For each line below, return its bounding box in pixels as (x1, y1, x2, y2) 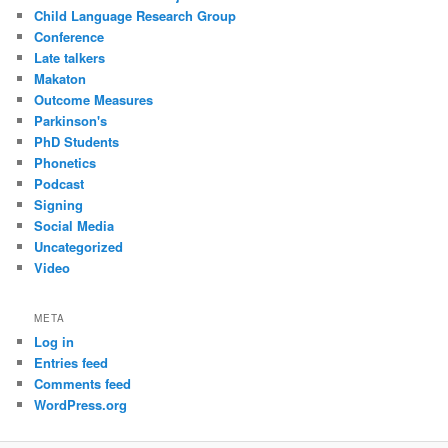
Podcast (34, 174, 85, 194)
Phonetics (34, 153, 97, 173)
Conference (34, 27, 105, 47)
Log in (34, 331, 75, 351)
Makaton (34, 69, 87, 89)
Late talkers (34, 48, 106, 68)
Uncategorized (34, 237, 124, 257)
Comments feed (34, 373, 132, 393)
